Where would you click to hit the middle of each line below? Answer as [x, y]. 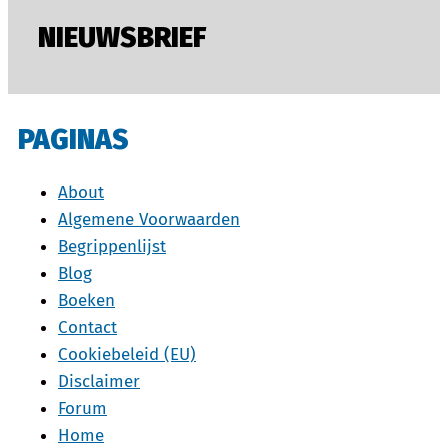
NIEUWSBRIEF [122, 38]
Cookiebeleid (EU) [127, 354]
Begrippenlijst [112, 246]
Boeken [86, 300]
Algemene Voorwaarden [149, 219]
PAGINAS [73, 139]
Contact [87, 327]
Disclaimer [99, 381]
